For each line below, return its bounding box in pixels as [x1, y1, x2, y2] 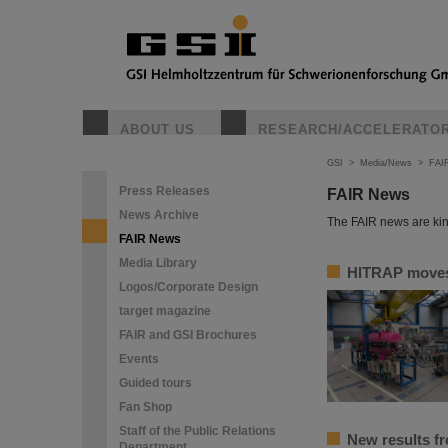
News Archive [119, 208, 199, 222]
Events [119, 352, 159, 366]
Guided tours [119, 376, 192, 390]
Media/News [360, 158, 412, 168]
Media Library [119, 256, 197, 270]
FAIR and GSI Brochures [119, 328, 257, 342]
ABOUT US [120, 122, 195, 137]
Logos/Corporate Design [119, 280, 258, 294]
